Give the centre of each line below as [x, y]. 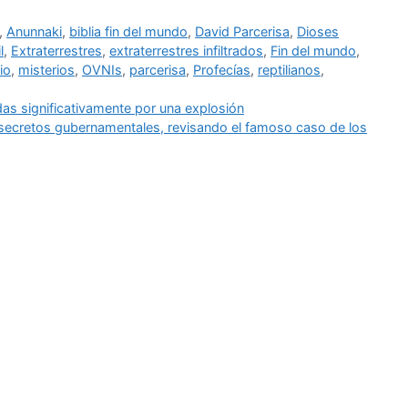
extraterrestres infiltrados [186, 50]
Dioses [318, 31]
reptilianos [289, 69]
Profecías [222, 69]
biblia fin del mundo [129, 31]
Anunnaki [35, 31]
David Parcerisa [243, 31]
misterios [46, 69]
